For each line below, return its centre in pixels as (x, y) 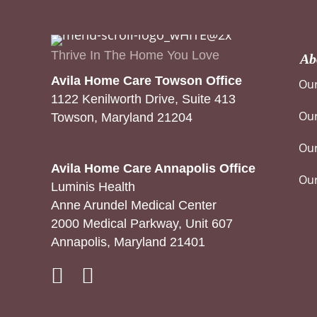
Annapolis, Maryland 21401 (128, 242)
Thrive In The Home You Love (135, 56)
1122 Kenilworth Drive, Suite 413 (143, 99)
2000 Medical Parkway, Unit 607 (142, 224)
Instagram (111, 274)
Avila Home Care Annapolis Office (153, 169)
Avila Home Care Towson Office (146, 81)
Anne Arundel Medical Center (134, 206)
